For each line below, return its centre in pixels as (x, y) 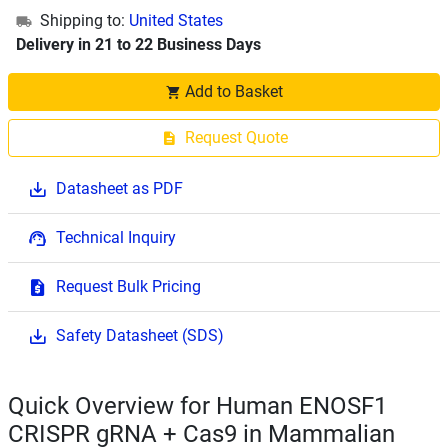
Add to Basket (234, 91)
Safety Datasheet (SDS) (140, 335)
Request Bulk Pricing (128, 286)
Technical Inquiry (116, 237)
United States (176, 20)
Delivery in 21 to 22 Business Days (138, 44)
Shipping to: (82, 20)
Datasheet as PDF (119, 188)
